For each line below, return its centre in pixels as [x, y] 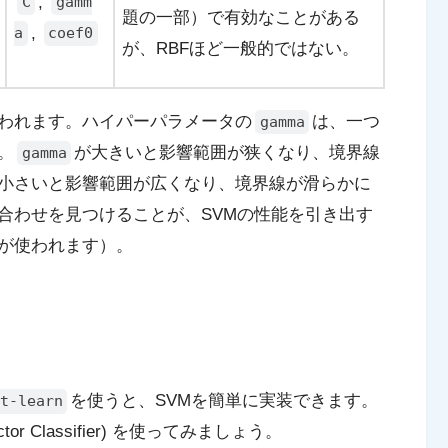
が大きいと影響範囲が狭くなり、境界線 [227, 152]
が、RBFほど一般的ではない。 [240, 48]
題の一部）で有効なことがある [241, 17]
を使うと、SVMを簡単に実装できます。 [224, 401]
